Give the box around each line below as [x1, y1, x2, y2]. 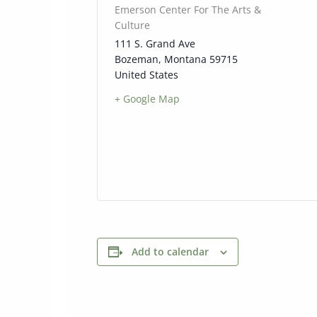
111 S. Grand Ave [115, 37, 195, 50]
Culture [115, 18, 150, 32]
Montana [164, 52, 207, 66]
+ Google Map [115, 92, 180, 105]
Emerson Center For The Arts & [115, 3, 261, 16]
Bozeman [115, 52, 158, 66]
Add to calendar [132, 245, 209, 258]
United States [115, 68, 178, 81]
